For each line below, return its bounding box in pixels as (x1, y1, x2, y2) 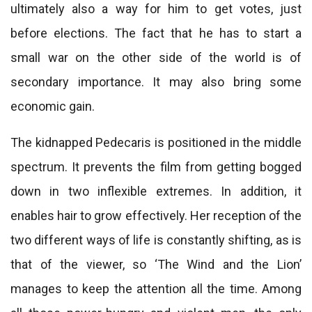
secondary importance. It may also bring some (10, 75, 302, 89)
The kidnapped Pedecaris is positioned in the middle (10, 135, 302, 150)
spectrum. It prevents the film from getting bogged (10, 159, 302, 174)
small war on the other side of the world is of (10, 50, 302, 65)
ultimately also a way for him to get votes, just (10, 1, 302, 16)
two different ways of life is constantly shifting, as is (10, 233, 302, 247)
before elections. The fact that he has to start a (10, 26, 302, 40)
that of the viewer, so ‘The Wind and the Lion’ (10, 257, 302, 272)
